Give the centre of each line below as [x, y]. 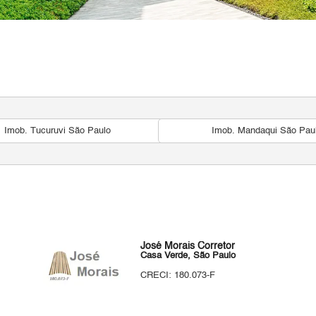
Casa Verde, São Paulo [188, 256]
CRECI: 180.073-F [178, 275]
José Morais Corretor [188, 246]
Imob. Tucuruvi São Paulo [57, 131]
